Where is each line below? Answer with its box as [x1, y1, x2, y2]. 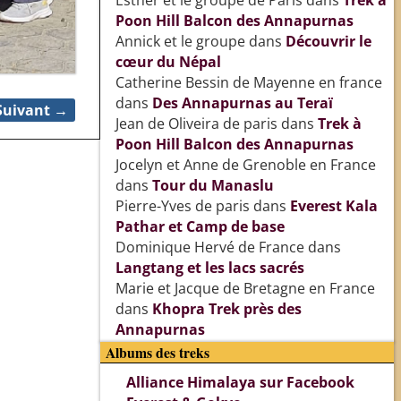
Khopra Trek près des [151, 299, 302, 320]
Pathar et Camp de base [115, 217, 285, 237]
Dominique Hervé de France [115, 237, 304, 258]
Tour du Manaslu [151, 175, 274, 196]
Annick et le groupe [115, 31, 245, 52]
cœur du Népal [115, 52, 221, 73]
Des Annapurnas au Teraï [151, 93, 333, 114]
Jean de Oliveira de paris [115, 114, 277, 134]
